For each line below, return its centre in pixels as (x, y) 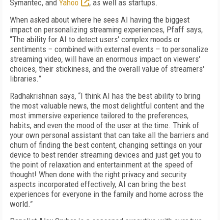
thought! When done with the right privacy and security (98, 174)
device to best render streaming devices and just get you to (106, 155)
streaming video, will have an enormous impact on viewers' (105, 59)
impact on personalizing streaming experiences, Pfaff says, (106, 29)
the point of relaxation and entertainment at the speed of (101, 165)
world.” (21, 204)
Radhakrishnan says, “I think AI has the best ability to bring (105, 96)
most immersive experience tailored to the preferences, (99, 115)
